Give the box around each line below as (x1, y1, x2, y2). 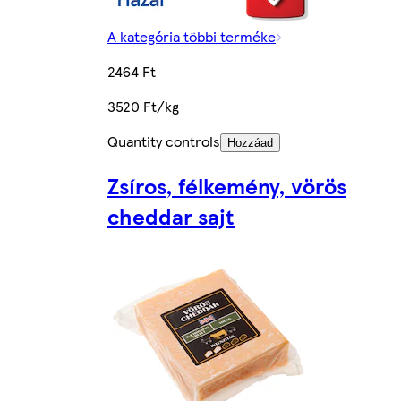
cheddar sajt (107, 200, 235, 231)
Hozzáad (227, 136, 273, 150)
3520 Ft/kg (107, 96, 179, 117)
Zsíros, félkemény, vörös (107, 169, 346, 200)
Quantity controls (107, 131, 220, 152)
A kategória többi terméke (107, 26, 276, 47)
